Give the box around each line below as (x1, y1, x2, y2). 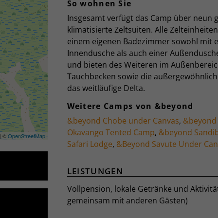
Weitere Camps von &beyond (67, 101, 194, 111)
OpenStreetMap (7, 132, 45, 140)
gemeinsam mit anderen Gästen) (67, 195, 188, 206)
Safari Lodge (67, 139, 112, 149)
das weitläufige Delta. (67, 83, 145, 93)
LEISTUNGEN (67, 165, 124, 177)
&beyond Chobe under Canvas (67, 115, 179, 126)
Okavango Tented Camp (67, 127, 155, 138)
